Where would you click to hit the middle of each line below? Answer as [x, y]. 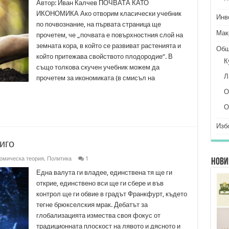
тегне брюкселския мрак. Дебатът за [92, 205]
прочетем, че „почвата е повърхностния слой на [109, 35]
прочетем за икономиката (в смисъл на [95, 78]
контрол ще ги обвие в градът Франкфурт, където [111, 194]
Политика [59, 159]
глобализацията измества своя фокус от [98, 215]
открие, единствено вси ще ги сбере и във [100, 183]
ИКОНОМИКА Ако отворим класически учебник [109, 14]
